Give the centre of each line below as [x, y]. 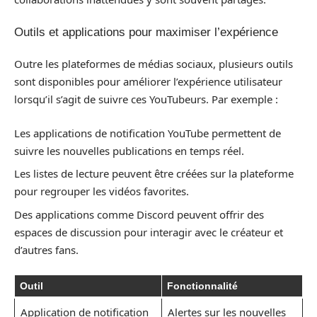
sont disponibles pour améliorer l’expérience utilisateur [148, 82]
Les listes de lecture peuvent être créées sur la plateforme [154, 174]
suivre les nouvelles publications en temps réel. [129, 150]
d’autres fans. [46, 249]
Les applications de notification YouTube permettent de [148, 133]
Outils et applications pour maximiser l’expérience [146, 32]
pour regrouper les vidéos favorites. [102, 191]
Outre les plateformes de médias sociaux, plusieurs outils [154, 64]
